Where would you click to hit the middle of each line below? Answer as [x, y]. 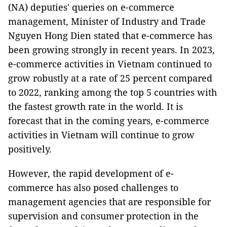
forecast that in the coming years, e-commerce [109, 121]
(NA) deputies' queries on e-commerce [91, 7]
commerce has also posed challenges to [93, 188]
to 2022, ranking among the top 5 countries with [112, 92]
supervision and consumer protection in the [103, 216]
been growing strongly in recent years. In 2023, [111, 50]
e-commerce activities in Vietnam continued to [110, 64]
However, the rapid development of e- [91, 174]
